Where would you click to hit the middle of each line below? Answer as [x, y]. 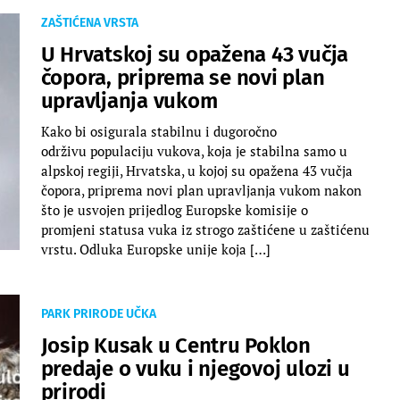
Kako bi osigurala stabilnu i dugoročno [158, 131]
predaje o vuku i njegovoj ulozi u [195, 368]
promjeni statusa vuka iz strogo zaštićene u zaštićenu [205, 229]
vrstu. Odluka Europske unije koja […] [155, 249]
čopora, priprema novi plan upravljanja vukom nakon [201, 190]
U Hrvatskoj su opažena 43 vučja [195, 54]
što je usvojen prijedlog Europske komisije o [174, 209]
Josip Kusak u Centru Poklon [176, 345]
